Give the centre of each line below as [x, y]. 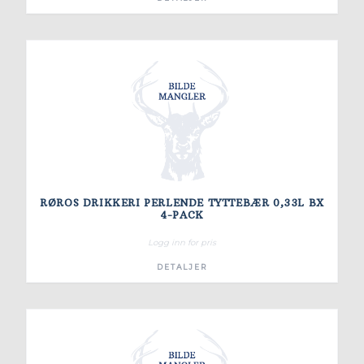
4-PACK [182, 215]
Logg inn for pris [182, 243]
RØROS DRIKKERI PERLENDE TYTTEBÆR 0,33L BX [182, 203]
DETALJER [182, 267]
